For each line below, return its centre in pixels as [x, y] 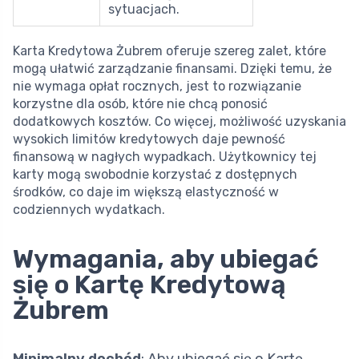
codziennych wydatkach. [89, 210]
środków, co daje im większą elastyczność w [146, 192]
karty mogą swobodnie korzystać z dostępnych [155, 175]
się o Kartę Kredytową [149, 285]
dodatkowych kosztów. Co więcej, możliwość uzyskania [179, 122]
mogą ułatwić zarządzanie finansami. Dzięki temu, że [172, 69]
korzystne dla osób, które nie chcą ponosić [140, 104]
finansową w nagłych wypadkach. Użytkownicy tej [165, 157]
